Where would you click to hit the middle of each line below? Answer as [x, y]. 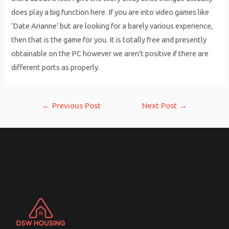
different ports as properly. [56, 67]
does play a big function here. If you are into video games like [110, 12]
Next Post [161, 106]
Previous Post [75, 106]
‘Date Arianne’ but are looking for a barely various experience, [112, 26]
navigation [46, 117]
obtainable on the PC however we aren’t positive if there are [110, 53]
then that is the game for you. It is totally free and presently [109, 39]
